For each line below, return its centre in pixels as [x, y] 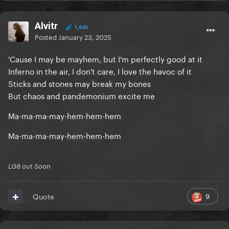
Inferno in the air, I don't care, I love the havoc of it [100, 71]
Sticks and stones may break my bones [79, 83]
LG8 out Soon [29, 166]
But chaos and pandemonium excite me [82, 95]
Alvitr [46, 26]
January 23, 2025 [85, 37]
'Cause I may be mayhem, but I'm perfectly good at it [105, 59]
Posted [47, 37]
